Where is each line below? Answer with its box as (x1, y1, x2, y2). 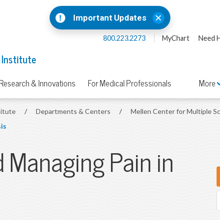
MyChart (162, 33, 190, 43)
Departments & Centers (36, 107, 112, 116)
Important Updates (73, 12, 146, 23)
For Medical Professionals (88, 78, 171, 89)
